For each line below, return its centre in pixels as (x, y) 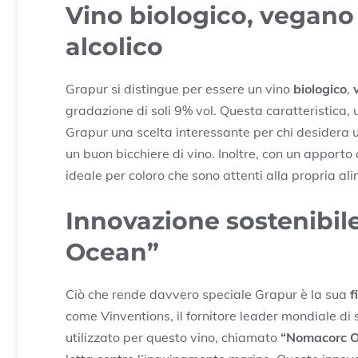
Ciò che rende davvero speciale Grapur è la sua (208, 294)
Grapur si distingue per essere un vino (179, 88)
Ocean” (112, 252)
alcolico (114, 46)
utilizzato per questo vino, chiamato (173, 337)
